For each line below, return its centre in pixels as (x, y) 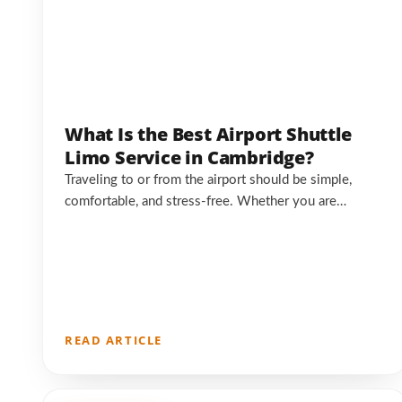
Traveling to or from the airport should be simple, (208, 180)
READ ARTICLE (114, 340)
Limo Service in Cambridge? (189, 158)
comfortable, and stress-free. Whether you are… (205, 202)
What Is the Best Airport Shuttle (208, 135)
